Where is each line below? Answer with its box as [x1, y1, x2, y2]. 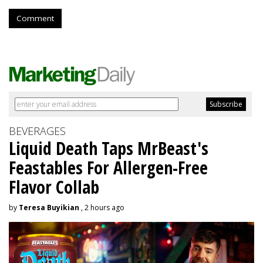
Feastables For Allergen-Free [9, 156, 208, 180]
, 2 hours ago [79, 203, 124, 213]
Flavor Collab [9, 175, 99, 199]
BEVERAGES [9, 124, 66, 138]
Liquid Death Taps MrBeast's [9, 136, 208, 160]
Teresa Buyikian [19, 203, 79, 213]
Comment [16, 13, 54, 23]
